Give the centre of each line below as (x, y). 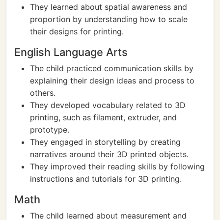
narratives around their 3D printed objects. (109, 154)
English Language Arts (71, 52)
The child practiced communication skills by (112, 68)
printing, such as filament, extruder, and (103, 117)
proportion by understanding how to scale (109, 19)
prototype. (50, 130)
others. (43, 93)
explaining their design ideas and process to (112, 81)
